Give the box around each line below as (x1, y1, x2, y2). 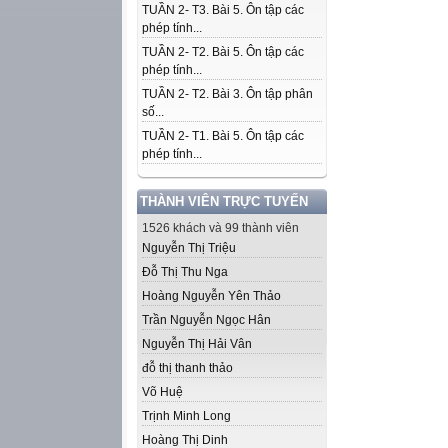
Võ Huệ (142, 385, 183, 399)
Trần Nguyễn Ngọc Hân (142, 313, 271, 327)
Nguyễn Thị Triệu (142, 241, 236, 255)
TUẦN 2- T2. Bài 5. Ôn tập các (142, 45, 304, 59)
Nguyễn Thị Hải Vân (142, 337, 252, 351)
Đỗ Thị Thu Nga (142, 265, 228, 279)
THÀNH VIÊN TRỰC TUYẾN (140, 194, 308, 209)
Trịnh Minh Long (142, 409, 231, 423)
